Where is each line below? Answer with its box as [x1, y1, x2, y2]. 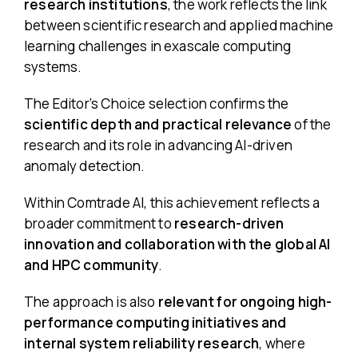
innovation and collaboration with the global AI [24, 235, 331, 253]
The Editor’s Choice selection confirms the [24, 94, 289, 113]
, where [259, 334, 305, 352]
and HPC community [24, 256, 159, 274]
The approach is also [24, 292, 158, 311]
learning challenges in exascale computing [24, 37, 292, 55]
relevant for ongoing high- [157, 292, 332, 311]
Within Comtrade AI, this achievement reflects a [24, 193, 320, 212]
